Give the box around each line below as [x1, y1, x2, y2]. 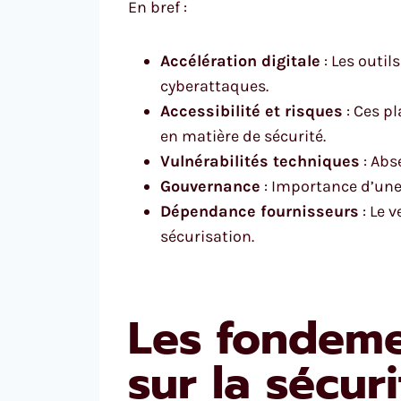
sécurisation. [160, 226, 254, 246]
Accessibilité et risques [160, 100, 343, 121]
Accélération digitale [160, 50, 320, 71]
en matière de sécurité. [160, 125, 326, 146]
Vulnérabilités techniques [160, 150, 360, 171]
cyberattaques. [160, 75, 269, 96]
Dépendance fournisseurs [160, 200, 359, 221]
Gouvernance [160, 175, 260, 196]
